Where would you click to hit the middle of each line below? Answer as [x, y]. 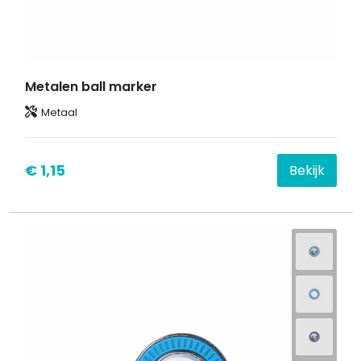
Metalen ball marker [91, 86]
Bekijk [307, 170]
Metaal [59, 112]
